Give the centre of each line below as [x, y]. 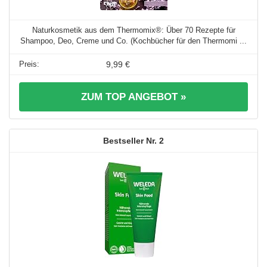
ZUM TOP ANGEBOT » [133, 97]
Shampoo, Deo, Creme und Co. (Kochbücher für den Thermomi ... [133, 41]
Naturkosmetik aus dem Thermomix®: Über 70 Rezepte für [133, 30]
